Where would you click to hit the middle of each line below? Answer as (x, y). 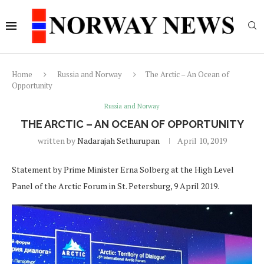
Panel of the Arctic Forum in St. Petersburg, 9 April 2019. (115, 186)
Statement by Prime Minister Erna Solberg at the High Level (123, 169)
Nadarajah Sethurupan (118, 141)
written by (57, 141)
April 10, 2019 (202, 141)
